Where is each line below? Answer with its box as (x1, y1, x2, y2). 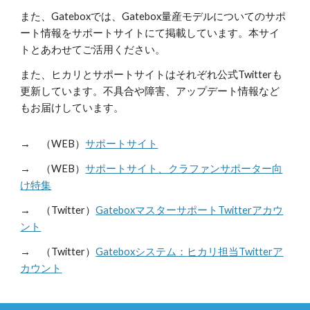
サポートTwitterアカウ (176, 204, 284, 216)
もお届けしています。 (20, 102, 125, 113)
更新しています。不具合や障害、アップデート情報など (20, 85, 280, 97)
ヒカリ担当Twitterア (187, 246, 284, 257)
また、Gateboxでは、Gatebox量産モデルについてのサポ (20, 10, 286, 22)
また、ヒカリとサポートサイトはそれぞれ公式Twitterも (20, 69, 283, 80)
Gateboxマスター (95, 204, 177, 216)
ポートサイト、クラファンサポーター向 (95, 163, 283, 174)
